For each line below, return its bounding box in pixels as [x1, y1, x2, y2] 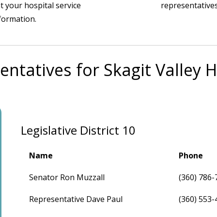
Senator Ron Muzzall [29, 171, 105, 183]
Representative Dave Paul [29, 193, 123, 204]
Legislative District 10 [21, 122, 136, 138]
